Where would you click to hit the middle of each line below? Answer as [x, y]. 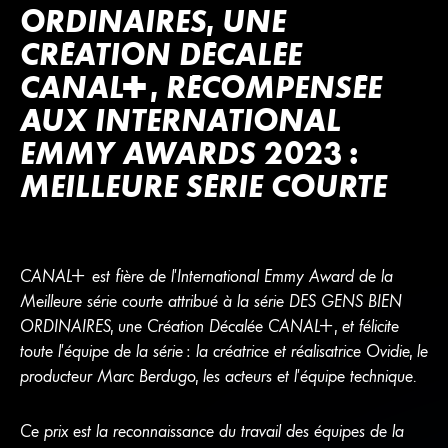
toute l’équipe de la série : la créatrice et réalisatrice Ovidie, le [223, 351]
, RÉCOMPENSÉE [267, 88]
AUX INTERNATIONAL [180, 121]
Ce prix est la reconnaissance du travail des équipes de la [211, 431]
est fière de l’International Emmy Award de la [239, 276]
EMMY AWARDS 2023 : [189, 154]
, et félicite [366, 326]
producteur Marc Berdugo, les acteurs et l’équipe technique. [217, 376]
